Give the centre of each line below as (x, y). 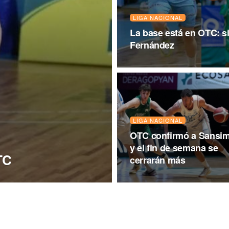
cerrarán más (158, 160)
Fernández (152, 45)
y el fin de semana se (174, 148)
